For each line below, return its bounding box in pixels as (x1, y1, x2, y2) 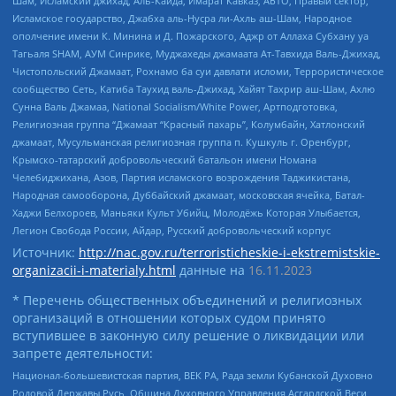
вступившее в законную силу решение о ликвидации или (12, 326, 364, 344)
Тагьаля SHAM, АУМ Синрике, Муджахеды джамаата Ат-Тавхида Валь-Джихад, (12, 47, 381, 61)
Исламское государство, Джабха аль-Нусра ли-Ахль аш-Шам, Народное (12, 11, 352, 26)
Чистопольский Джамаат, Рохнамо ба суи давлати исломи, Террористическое (12, 65, 384, 79)
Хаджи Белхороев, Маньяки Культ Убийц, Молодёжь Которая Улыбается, (12, 206, 361, 220)
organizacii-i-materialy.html (12, 261, 176, 278)
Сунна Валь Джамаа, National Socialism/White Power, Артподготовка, (12, 100, 338, 114)
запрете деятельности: (12, 344, 153, 362)
